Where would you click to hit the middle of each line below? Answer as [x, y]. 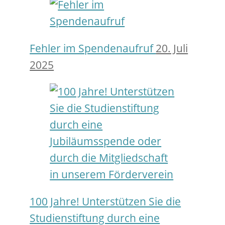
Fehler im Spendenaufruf [93, 48]
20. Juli [172, 48]
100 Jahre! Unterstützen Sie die [105, 202]
